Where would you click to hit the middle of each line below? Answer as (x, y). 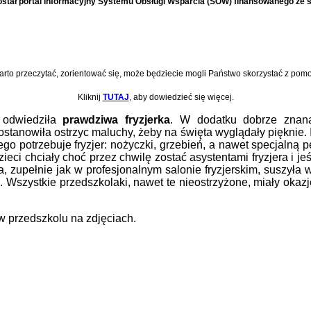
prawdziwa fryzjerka (116, 119)
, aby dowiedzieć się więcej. (181, 97)
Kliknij (90, 97)
